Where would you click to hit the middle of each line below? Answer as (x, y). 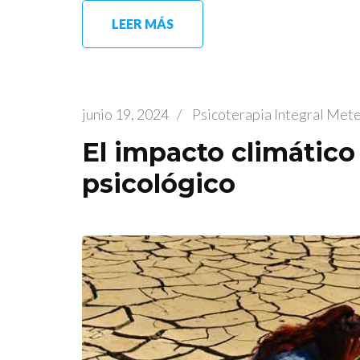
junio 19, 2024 (125, 114)
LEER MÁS (143, 23)
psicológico (159, 183)
